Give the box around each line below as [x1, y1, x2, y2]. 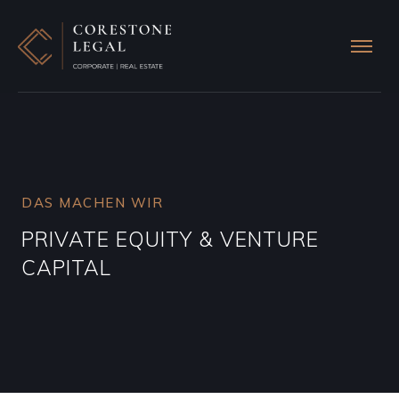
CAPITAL [21, 255, 118, 281]
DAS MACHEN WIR [21, 194, 163, 212]
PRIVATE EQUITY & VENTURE [21, 226, 319, 253]
